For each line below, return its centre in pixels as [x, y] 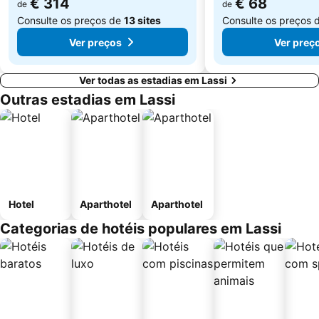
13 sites [142, 20]
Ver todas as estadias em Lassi [153, 80]
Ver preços [95, 42]
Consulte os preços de [70, 20]
